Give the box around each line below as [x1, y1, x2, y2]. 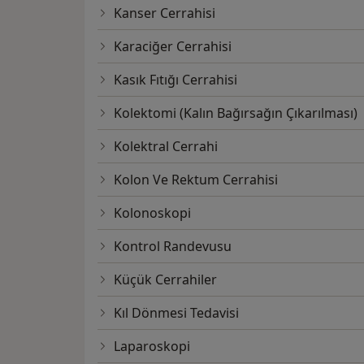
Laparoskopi [114, 337, 190, 356]
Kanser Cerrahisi [114, 4, 215, 23]
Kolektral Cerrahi [114, 137, 218, 156]
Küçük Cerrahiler [114, 271, 217, 289]
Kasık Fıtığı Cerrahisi [114, 71, 237, 89]
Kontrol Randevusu [114, 237, 232, 256]
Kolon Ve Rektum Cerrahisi [114, 171, 278, 189]
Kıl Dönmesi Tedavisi [114, 304, 239, 323]
